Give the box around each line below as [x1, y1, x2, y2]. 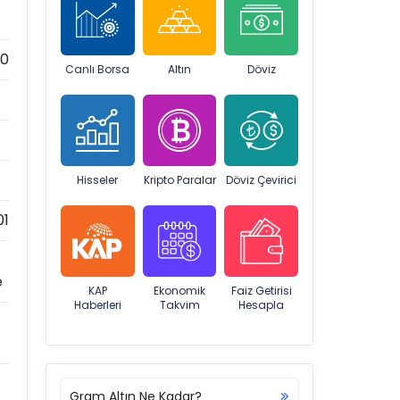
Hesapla [238, 297, 285, 312]
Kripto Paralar [143, 172, 216, 187]
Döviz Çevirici [226, 172, 297, 187]
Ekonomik [154, 283, 205, 298]
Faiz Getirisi [230, 283, 292, 298]
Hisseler [77, 172, 119, 187]
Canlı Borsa [65, 62, 130, 77]
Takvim [159, 297, 200, 312]
